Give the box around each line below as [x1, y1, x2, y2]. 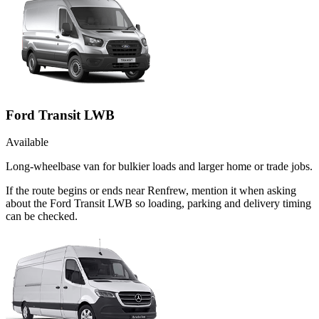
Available [6, 136, 48, 149]
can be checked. [6, 210, 78, 223]
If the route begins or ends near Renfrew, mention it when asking [6, 184, 296, 197]
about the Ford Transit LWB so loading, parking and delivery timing [6, 197, 311, 210]
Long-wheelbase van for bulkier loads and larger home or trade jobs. [6, 160, 313, 173]
